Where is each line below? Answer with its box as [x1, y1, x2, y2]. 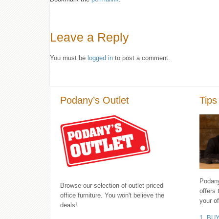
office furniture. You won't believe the [60, 192, 164, 199]
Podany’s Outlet [60, 95, 129, 106]
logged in [88, 54, 113, 62]
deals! [60, 201, 77, 209]
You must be [50, 54, 88, 62]
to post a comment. [113, 54, 170, 62]
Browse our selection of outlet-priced [60, 182, 163, 190]
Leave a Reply [50, 30, 129, 44]
